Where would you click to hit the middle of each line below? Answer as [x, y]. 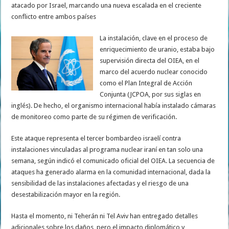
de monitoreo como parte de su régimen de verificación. [94, 117]
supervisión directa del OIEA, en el [150, 61]
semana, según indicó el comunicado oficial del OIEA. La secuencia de [113, 161]
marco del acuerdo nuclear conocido [154, 72]
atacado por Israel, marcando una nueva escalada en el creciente [107, 6]
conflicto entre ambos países [54, 17]
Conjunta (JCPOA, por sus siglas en [151, 95]
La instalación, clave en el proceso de [154, 38]
